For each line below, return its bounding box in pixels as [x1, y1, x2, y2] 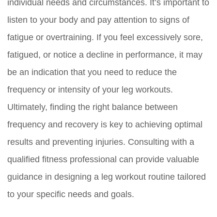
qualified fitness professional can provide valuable [7, 155, 199, 165]
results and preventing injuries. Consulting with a [7, 137, 194, 147]
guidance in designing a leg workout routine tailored [7, 172, 206, 182]
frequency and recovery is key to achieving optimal [7, 120, 202, 130]
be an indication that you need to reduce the [7, 67, 177, 77]
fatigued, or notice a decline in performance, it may [7, 50, 202, 60]
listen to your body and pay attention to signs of [7, 15, 189, 25]
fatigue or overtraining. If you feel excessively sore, [7, 32, 203, 43]
